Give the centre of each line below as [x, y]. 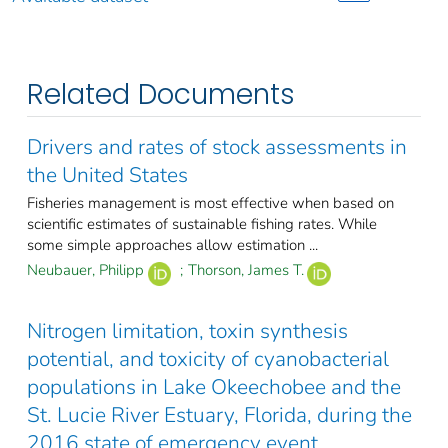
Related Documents [161, 95]
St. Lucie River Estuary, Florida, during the [219, 414]
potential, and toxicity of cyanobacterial [208, 358]
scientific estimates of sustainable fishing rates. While [202, 224]
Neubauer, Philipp [85, 270]
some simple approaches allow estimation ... [172, 245]
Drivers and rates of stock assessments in [217, 147]
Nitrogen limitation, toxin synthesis [187, 330]
